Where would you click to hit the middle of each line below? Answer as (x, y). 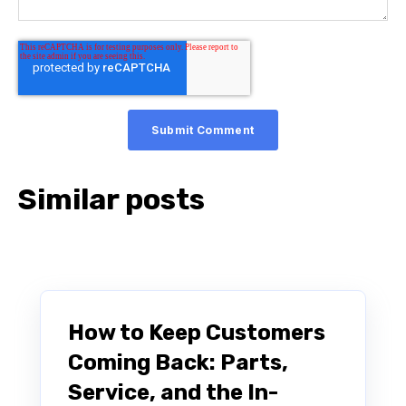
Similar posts (111, 199)
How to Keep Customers (197, 333)
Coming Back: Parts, (178, 363)
